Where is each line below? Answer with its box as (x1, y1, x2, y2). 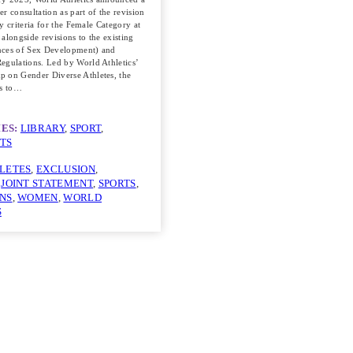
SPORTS (98, 178, 136, 190)
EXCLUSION (36, 164, 96, 176)
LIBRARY (20, 123, 65, 135)
